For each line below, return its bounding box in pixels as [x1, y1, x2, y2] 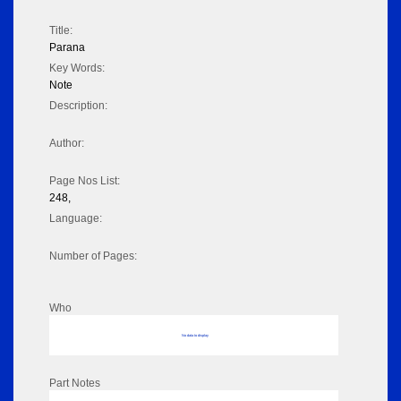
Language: [49, 212, 102, 226]
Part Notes [49, 377, 100, 390]
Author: [49, 137, 84, 150]
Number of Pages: [49, 250, 137, 263]
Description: [49, 99, 107, 113]
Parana [49, 41, 85, 55]
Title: [49, 24, 73, 38]
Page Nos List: [49, 175, 120, 188]
